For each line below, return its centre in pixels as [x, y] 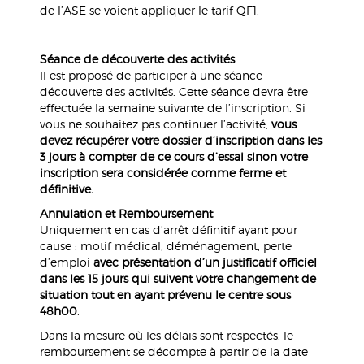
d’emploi [66, 262]
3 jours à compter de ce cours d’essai [141, 157]
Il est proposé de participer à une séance [151, 76]
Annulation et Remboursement [126, 214]
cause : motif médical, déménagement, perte [165, 246]
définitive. [66, 189]
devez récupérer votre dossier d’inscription [156, 141]
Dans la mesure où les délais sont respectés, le [166, 336]
